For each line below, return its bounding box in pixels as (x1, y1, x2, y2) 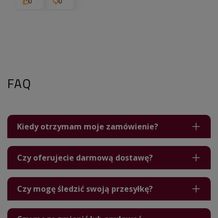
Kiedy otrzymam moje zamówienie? (17, 121, 158, 132)
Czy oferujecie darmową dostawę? (17, 152, 153, 163)
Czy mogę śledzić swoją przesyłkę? (17, 183, 153, 194)
